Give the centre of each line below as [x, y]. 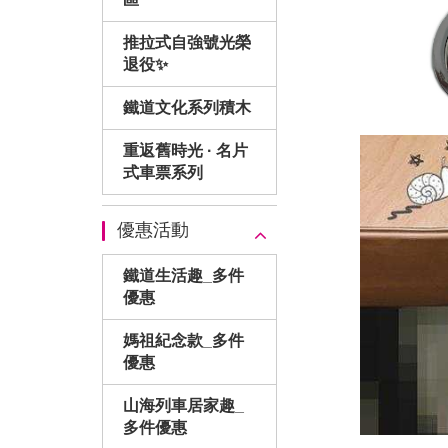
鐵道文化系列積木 [187, 108]
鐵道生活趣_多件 [183, 276]
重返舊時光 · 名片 [185, 151]
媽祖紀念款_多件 [183, 341]
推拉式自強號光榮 [187, 43]
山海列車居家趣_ [183, 406]
